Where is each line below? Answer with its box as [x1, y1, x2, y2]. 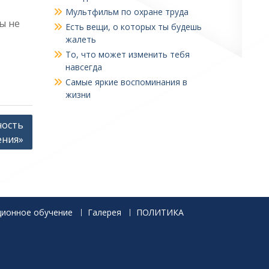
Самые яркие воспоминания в [65, 76, 187, 88]
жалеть [65, 34, 96, 45]
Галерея [88, 207, 121, 218]
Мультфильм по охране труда [65, 6, 189, 17]
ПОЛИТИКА [136, 207, 184, 218]
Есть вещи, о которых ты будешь [65, 21, 202, 32]
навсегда [65, 61, 102, 73]
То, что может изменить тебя [65, 49, 190, 60]
